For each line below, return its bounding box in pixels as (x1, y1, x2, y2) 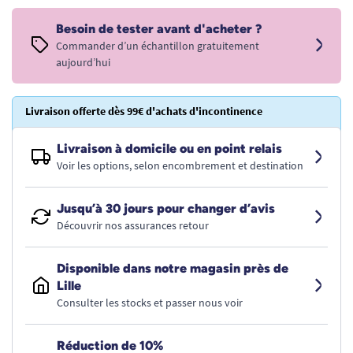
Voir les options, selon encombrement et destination (57, 158, 303, 173)
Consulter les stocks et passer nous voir (57, 295, 243, 310)
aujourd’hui (56, 55, 110, 69)
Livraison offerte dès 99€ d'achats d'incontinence (25, 104, 262, 118)
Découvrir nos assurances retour (57, 218, 209, 232)
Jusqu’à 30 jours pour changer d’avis (57, 201, 275, 216)
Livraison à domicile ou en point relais (57, 141, 282, 156)
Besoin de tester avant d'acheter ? (56, 21, 262, 36)
